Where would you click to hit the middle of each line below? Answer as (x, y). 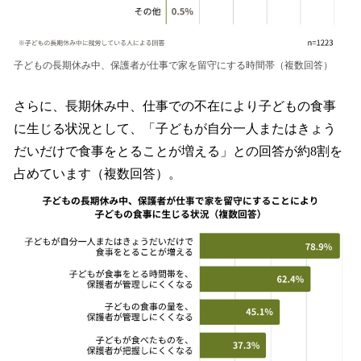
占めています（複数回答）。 (98, 174)
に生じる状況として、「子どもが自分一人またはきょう (175, 129)
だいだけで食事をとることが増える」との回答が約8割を (178, 151)
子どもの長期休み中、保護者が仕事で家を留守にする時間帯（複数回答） (173, 66)
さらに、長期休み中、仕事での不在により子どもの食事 (175, 106)
